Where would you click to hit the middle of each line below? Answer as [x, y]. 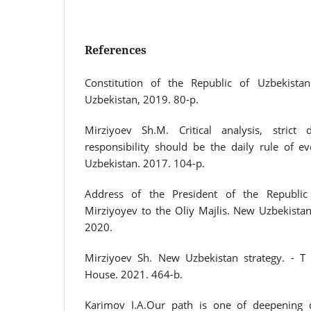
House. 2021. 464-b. [134, 274]
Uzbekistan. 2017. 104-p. [145, 163]
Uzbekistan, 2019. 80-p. [142, 99]
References [116, 50]
